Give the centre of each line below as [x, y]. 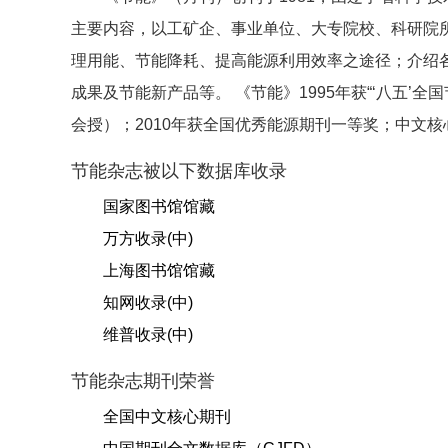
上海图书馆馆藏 [159, 270]
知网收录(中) [148, 302]
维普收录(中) [148, 334]
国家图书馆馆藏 [159, 206]
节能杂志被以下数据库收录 [179, 171]
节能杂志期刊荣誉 [143, 381]
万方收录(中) [148, 238]
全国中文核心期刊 [167, 416]
